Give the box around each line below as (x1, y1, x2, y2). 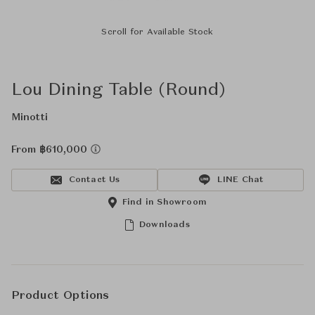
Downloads (139, 221, 190, 229)
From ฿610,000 (11, 145, 91, 155)
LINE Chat (217, 176, 264, 184)
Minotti (11, 112, 48, 122)
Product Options (11, 290, 110, 302)
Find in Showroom (122, 198, 207, 207)
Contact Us (68, 176, 120, 184)
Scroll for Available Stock (101, 28, 214, 37)
